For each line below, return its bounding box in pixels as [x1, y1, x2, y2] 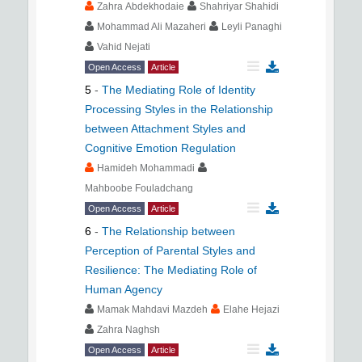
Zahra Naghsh [97, 324, 160, 335]
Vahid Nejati [97, 41, 150, 53]
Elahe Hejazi [223, 304, 280, 315]
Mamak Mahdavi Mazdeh [97, 304, 208, 315]
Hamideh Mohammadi [97, 162, 195, 174]
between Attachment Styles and [85, 122, 246, 135]
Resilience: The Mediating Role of [85, 263, 257, 276]
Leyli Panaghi [221, 21, 282, 32]
